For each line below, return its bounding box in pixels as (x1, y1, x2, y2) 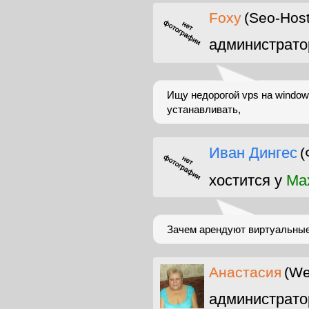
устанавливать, (167, 103, 241, 115)
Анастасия (209, 264, 281, 280)
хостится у (209, 172, 286, 189)
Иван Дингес (209, 144, 297, 161)
